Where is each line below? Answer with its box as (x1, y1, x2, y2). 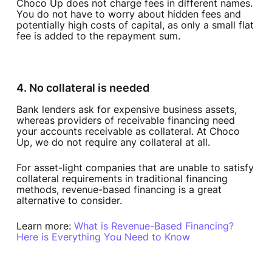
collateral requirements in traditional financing (16, 172, 228, 185)
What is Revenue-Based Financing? (73, 220, 234, 233)
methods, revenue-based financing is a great (16, 183, 222, 196)
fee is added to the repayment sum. (16, 30, 180, 42)
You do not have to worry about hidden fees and (16, 8, 241, 21)
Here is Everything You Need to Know (16, 231, 190, 243)
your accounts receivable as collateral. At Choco (16, 125, 240, 138)
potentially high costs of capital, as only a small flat (16, 19, 254, 32)
